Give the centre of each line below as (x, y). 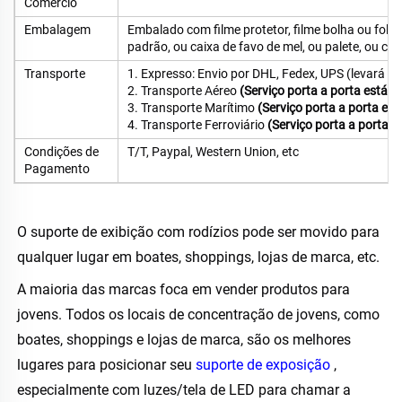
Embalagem (57, 30)
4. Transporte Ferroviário (197, 125)
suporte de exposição (265, 365)
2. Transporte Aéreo (184, 91)
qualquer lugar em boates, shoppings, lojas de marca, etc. (200, 258)
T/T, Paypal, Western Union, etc (213, 152)
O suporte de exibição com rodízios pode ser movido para (198, 232)
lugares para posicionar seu (106, 365)
